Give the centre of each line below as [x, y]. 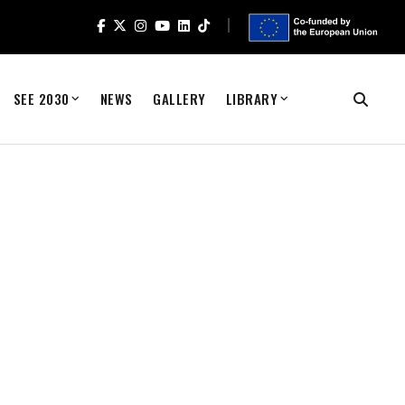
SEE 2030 [41, 99]
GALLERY [179, 99]
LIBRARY [252, 99]
